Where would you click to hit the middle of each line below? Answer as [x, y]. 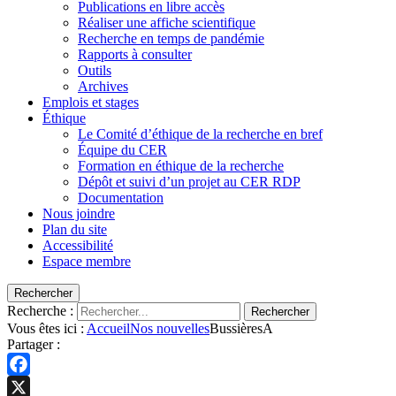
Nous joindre [79, 213]
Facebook [34, 386]
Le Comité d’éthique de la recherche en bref [200, 133]
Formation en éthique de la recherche [181, 165]
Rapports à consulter [135, 54]
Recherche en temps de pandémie [171, 38]
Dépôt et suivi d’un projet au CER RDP [189, 181]
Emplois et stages [91, 102]
